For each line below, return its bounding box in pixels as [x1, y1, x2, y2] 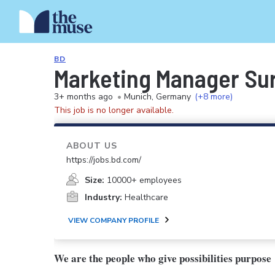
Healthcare [125, 192, 168, 203]
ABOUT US [66, 140, 117, 152]
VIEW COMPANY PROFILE [68, 215, 159, 225]
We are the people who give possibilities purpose [54, 250, 271, 266]
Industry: [85, 192, 122, 203]
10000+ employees [107, 174, 182, 186]
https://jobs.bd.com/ [66, 154, 141, 166]
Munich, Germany [124, 91, 191, 103]
